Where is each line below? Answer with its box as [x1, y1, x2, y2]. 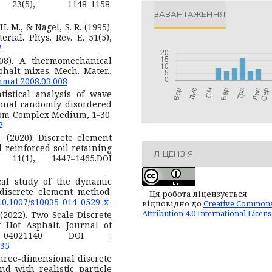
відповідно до [142, 197, 203, 209]
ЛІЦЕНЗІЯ [154, 149, 194, 159]
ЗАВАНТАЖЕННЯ [154, 9, 226, 19]
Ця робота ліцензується [149, 188, 247, 199]
